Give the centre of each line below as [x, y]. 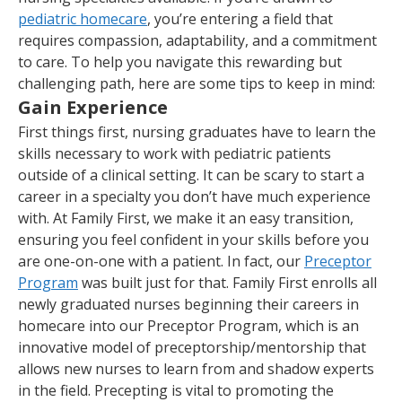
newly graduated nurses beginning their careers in [188, 304]
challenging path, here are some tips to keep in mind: [198, 83]
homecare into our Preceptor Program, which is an [188, 325]
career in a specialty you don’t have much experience [194, 196]
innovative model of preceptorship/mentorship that [192, 347]
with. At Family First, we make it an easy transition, [186, 218]
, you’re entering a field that [240, 18]
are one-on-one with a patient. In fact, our [161, 261]
